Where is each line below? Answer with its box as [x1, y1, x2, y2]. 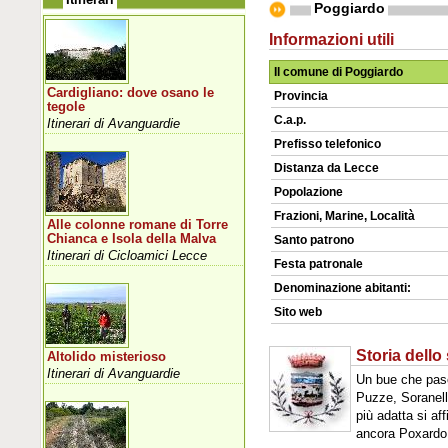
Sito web [274, 304, 323, 319]
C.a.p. [274, 112, 307, 127]
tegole [47, 99, 86, 114]
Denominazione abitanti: [274, 280, 412, 295]
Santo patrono [274, 232, 355, 247]
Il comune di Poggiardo [274, 64, 404, 79]
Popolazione [274, 184, 344, 199]
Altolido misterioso [47, 349, 167, 364]
